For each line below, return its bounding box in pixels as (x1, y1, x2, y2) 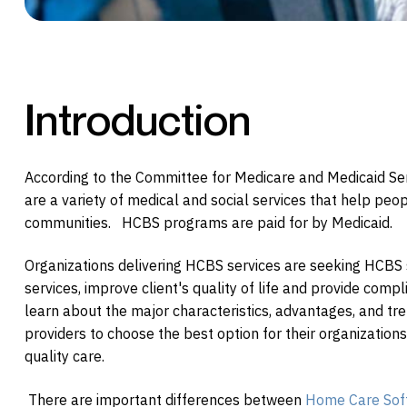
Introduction (25, 93, 251, 146)
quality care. (25, 347, 104, 366)
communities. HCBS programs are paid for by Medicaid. (25, 213, 392, 232)
